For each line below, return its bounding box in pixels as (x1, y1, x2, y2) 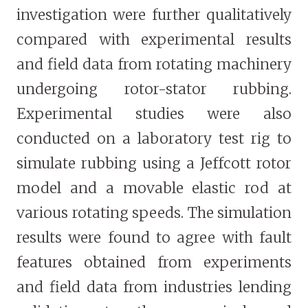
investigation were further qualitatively (16, 5, 291, 25)
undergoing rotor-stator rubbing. (16, 80, 291, 99)
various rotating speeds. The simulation (16, 203, 291, 223)
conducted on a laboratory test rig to (16, 129, 291, 148)
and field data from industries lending (16, 278, 291, 297)
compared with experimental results (16, 30, 291, 49)
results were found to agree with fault (16, 228, 291, 247)
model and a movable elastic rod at (16, 179, 291, 198)
